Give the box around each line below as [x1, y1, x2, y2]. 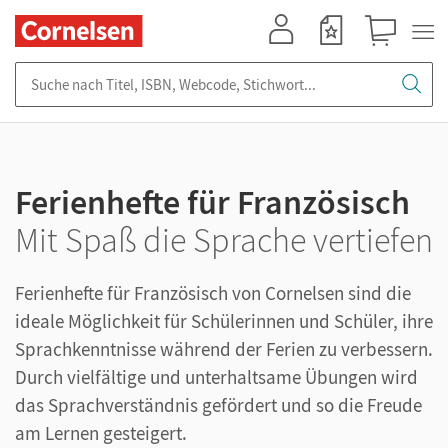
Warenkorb [357, 47, 422, 64]
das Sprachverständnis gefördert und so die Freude [15, 393, 422, 417]
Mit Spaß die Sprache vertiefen [15, 219, 433, 261]
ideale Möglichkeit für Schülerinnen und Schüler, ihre [15, 309, 433, 333]
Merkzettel [307, 47, 367, 64]
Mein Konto [257, 47, 323, 64]
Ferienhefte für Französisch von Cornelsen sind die [15, 281, 411, 305]
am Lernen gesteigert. [15, 421, 187, 445]
